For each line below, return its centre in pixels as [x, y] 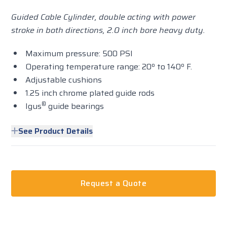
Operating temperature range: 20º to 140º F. [109, 67]
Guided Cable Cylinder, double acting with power [104, 17]
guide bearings [75, 106]
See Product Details [56, 131]
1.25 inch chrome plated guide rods [90, 93]
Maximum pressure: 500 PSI [79, 53]
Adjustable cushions [64, 80]
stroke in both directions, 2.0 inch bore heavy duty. [108, 30]
